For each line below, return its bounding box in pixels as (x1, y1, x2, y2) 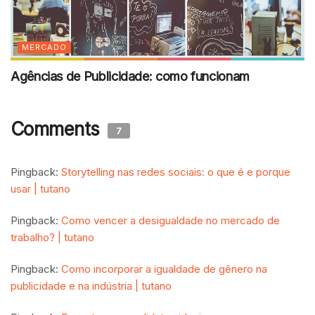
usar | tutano (11, 182, 70, 196)
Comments (11, 118, 105, 141)
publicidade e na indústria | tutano (11, 279, 172, 293)
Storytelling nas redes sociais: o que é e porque (61, 165, 290, 179)
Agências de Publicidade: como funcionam (11, 69, 250, 84)
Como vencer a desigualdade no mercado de (61, 214, 280, 228)
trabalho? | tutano (11, 231, 94, 245)
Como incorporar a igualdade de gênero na (61, 262, 267, 276)
